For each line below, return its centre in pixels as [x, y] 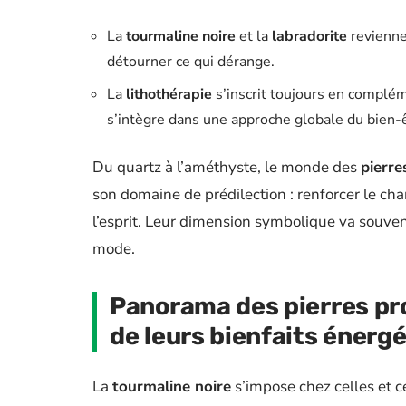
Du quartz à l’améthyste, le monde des [227, 167]
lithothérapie [169, 94]
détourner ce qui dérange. [191, 62]
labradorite [309, 36]
